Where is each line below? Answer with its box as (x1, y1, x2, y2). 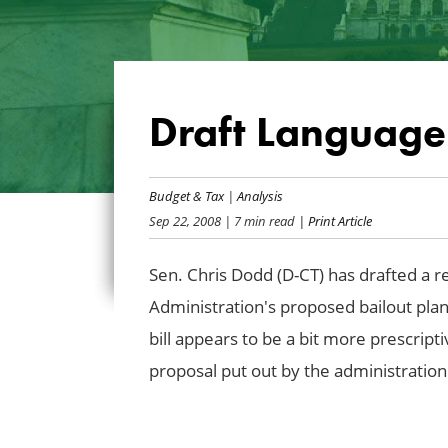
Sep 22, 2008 (148, 211, 221, 229)
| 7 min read (220, 211, 295, 229)
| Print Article (294, 211, 372, 229)
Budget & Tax (148, 186, 224, 204)
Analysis (236, 186, 283, 204)
